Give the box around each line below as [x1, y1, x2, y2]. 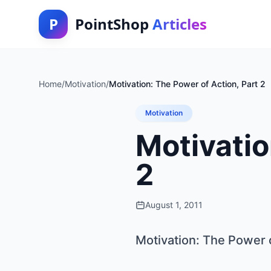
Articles [152, 14, 207, 34]
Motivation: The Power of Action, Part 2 [109, 79, 266, 89]
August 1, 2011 [145, 200, 203, 210]
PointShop [75, 14, 152, 34]
